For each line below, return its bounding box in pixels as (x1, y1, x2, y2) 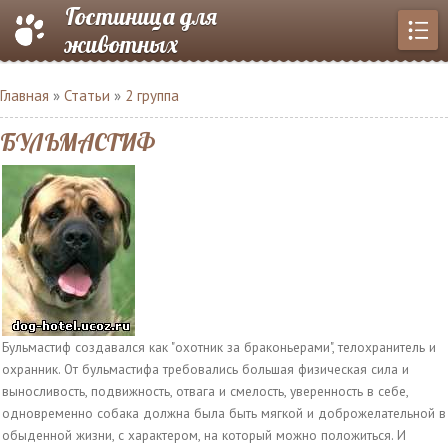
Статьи (64, 86, 110, 105)
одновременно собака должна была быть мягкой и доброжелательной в (2, 404, 446, 422)
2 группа (125, 86, 179, 105)
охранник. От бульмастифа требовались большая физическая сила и (2, 360, 409, 378)
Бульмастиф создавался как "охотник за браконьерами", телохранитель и (2, 338, 436, 356)
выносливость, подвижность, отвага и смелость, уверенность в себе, (2, 382, 408, 400)
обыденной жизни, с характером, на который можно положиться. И (2, 426, 406, 444)
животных (65, 29, 178, 59)
